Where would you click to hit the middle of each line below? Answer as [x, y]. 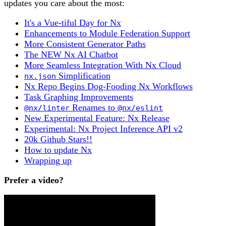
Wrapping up [48, 161]
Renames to [94, 108]
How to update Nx [58, 150]
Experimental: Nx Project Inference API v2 [103, 129]
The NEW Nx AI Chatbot [71, 55]
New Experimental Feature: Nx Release [97, 118]
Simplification [83, 76]
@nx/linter [47, 108]
